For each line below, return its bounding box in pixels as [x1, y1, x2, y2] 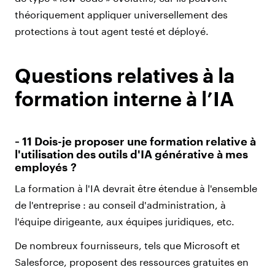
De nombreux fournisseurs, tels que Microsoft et [15, 239, 240, 251]
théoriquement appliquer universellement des [15, 8, 228, 20]
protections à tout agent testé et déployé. [15, 25, 209, 37]
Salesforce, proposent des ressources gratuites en [15, 255, 249, 268]
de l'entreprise [15, 198, 80, 211]
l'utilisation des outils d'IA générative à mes [15, 147, 248, 161]
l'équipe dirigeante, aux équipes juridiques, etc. [15, 215, 234, 227]
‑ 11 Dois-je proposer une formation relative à [15, 134, 256, 148]
